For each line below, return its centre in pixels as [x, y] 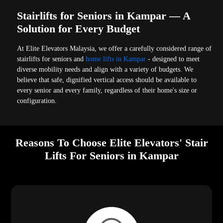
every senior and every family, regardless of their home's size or [107, 91]
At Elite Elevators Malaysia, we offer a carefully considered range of [114, 49]
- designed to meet [173, 59]
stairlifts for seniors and [52, 59]
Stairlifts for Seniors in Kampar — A [104, 16]
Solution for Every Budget [79, 29]
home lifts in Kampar [116, 59]
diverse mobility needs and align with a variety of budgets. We [105, 70]
